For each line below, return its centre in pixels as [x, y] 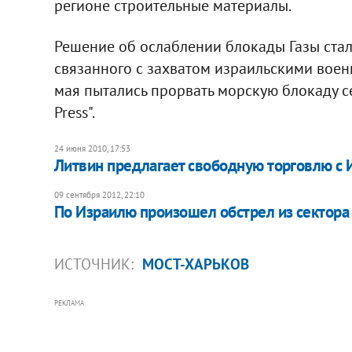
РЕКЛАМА [69, 302]
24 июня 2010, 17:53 [92, 148]
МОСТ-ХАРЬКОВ [195, 264]
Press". [74, 112]
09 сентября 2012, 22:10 [99, 194]
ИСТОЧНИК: [95, 264]
